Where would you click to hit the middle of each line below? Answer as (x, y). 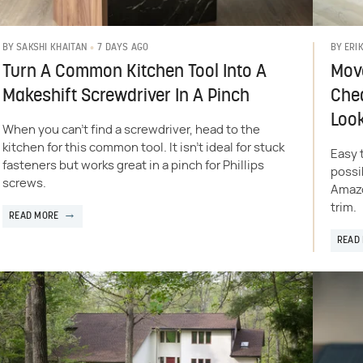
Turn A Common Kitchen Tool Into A (134, 72)
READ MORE (34, 216)
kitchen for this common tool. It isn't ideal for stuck (143, 147)
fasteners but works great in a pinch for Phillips (133, 165)
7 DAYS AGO (123, 47)
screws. (24, 183)
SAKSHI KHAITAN (51, 48)
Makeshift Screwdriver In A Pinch (126, 96)
